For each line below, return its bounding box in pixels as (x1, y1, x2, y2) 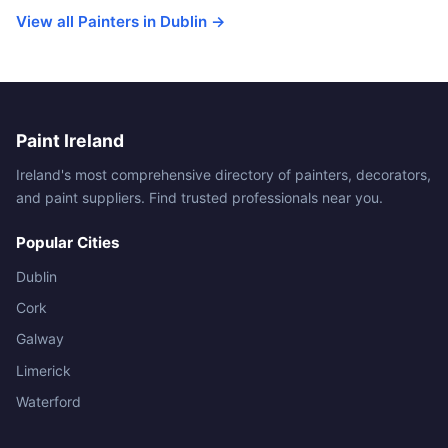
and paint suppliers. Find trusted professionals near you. (16, 188, 383, 206)
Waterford (16, 393, 81, 411)
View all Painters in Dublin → (16, 11, 226, 31)
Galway (16, 330, 64, 348)
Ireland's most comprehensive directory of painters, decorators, (16, 165, 431, 183)
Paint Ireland (16, 129, 124, 151)
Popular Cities (16, 232, 120, 252)
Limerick (16, 361, 71, 379)
